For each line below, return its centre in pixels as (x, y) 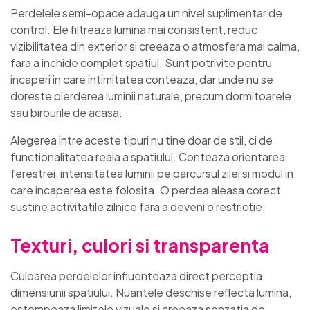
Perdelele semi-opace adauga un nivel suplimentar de (146, 13)
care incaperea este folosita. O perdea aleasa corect (146, 190)
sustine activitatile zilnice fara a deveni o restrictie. (138, 207)
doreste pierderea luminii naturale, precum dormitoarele (151, 96)
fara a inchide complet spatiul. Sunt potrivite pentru (141, 63)
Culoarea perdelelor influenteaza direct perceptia (136, 276)
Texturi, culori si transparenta (140, 246)
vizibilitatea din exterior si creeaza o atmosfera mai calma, (155, 46)
